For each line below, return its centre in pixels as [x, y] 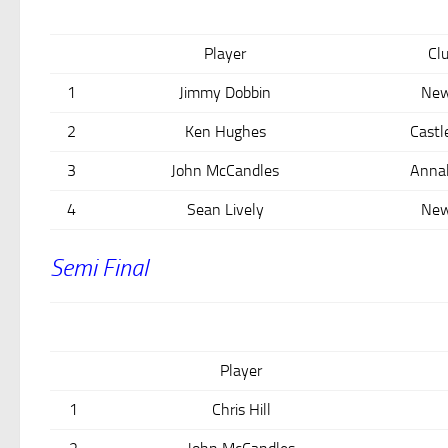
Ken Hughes [225, 132]
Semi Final [99, 267]
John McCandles [225, 171]
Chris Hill [241, 409]
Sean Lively [225, 210]
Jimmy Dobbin [225, 93]
